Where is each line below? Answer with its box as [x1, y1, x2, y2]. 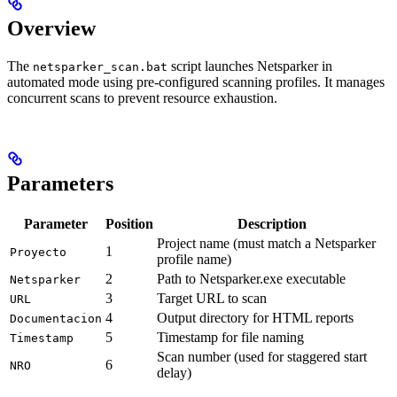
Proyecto [10, 245, 66, 259]
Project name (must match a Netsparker [157, 235, 376, 251]
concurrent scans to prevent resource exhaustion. [7, 90, 277, 105]
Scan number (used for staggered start [157, 348, 367, 364]
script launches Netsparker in [167, 58, 332, 74]
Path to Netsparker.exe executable [157, 270, 346, 286]
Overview [7, 16, 96, 40]
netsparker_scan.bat [33, 59, 167, 74]
